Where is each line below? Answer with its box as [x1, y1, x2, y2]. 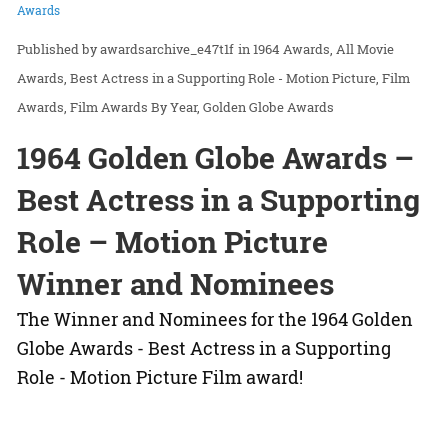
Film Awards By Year [70, 98, 197, 117]
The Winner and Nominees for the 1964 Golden [17, 307, 413, 332]
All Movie [336, 40, 394, 59]
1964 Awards [253, 40, 330, 59]
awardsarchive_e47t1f [100, 40, 234, 59]
